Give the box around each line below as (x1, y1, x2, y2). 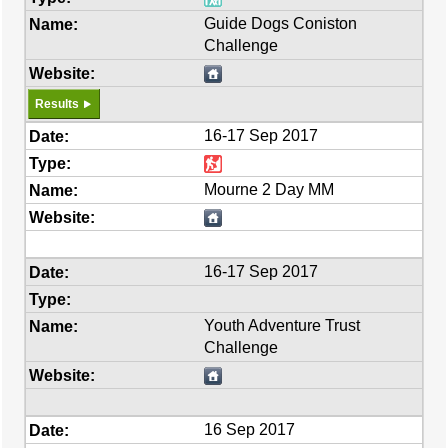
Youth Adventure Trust (204, 317, 361, 334)
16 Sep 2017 (204, 421, 296, 438)
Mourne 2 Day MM (204, 181, 335, 198)
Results (35, 97, 79, 111)
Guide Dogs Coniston (204, 15, 358, 32)
